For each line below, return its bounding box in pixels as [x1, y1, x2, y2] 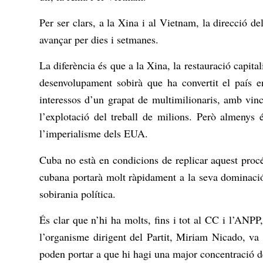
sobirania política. [39, 186, 116, 201]
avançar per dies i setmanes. [39, 32, 159, 47]
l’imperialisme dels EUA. [39, 126, 148, 141]
